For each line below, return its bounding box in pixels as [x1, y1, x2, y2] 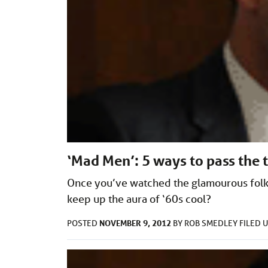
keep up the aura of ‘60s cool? [67, 192, 211, 206]
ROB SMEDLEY [184, 218, 239, 229]
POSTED [67, 218, 99, 229]
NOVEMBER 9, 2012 [99, 217, 171, 229]
